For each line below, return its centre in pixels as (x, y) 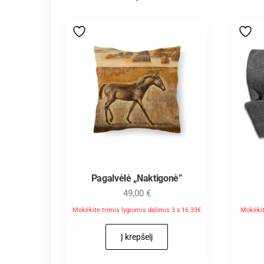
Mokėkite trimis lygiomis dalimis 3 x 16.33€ (137, 210)
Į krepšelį (137, 237)
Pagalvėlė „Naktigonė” (137, 179)
